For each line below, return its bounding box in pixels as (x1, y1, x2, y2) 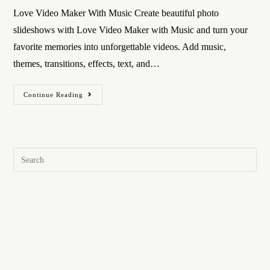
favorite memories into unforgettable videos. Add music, (13, 42, 227, 52)
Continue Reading (24, 91, 84, 98)
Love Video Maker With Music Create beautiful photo (13, 8, 219, 18)
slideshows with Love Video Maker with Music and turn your (13, 25, 248, 35)
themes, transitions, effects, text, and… (13, 58, 160, 69)
